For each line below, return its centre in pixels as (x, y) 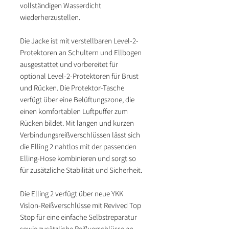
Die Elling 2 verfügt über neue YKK (72, 194)
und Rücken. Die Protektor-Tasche (72, 88)
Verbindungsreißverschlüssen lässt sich (80, 135)
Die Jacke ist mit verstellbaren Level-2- (79, 41)
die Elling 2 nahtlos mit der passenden (78, 147)
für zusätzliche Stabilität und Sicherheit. (81, 170)
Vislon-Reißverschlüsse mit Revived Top (81, 205)
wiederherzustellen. (50, 17)
